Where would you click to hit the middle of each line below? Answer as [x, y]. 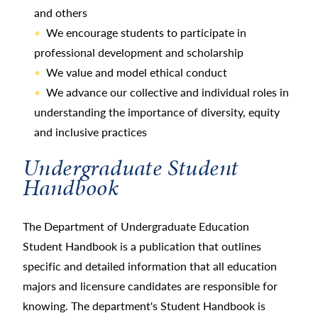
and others [61, 12]
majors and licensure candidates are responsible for [150, 286]
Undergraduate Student [131, 168]
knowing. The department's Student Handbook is [144, 306]
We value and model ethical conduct [137, 72]
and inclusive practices [91, 131]
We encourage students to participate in [146, 32]
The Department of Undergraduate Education [136, 226]
